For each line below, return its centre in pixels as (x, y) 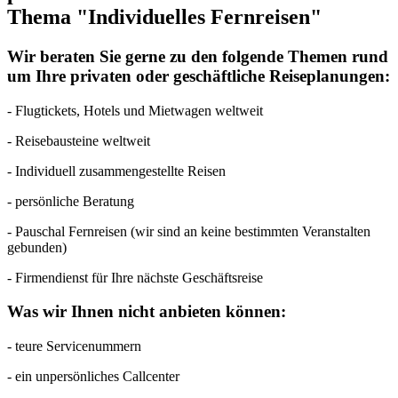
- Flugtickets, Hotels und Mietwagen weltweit (135, 110)
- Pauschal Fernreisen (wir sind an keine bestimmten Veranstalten (189, 231)
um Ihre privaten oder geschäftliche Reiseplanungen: (199, 76)
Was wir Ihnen (63, 312)
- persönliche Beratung (71, 201)
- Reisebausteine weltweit (79, 140)
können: (254, 312)
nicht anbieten (170, 312)
